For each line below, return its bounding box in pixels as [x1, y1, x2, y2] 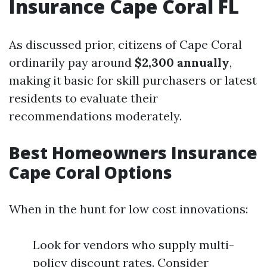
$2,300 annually [135, 55, 229, 70]
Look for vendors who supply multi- [33, 237, 234, 252]
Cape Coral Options [9, 161, 172, 184]
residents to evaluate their [9, 91, 158, 105]
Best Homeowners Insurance [9, 141, 257, 164]
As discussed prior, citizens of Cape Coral [9, 37, 242, 52]
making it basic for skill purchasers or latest [9, 73, 257, 88]
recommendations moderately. [9, 108, 182, 123]
